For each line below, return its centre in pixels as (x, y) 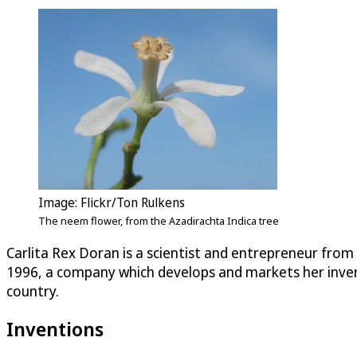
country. (34, 290)
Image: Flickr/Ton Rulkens (112, 202)
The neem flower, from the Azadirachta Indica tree (159, 220)
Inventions (55, 329)
